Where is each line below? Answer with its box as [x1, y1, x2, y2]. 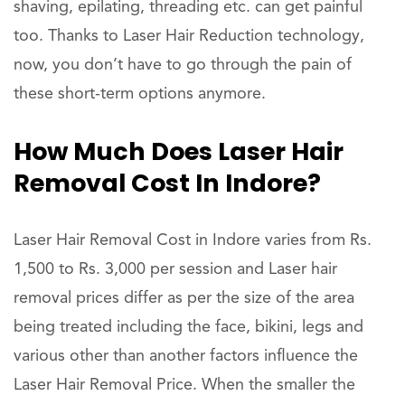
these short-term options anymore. [14, 86, 266, 102]
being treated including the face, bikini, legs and [14, 319, 363, 335]
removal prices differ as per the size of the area [14, 290, 354, 306]
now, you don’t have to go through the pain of [14, 57, 352, 73]
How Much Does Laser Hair [14, 135, 344, 168]
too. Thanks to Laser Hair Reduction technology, [14, 28, 364, 44]
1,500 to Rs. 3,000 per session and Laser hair [14, 261, 337, 278]
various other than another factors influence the [14, 348, 358, 364]
